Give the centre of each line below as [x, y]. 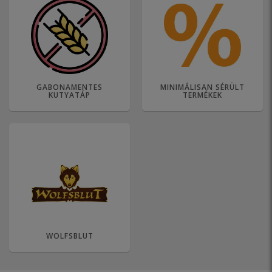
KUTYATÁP [70, 95]
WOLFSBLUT [70, 236]
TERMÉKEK [202, 95]
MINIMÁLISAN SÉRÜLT [202, 87]
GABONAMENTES [70, 87]
